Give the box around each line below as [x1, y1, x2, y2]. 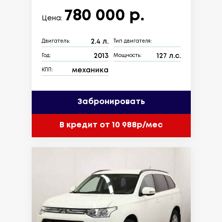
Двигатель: [41, 39, 70, 44]
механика [72, 67, 109, 73]
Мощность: [113, 54, 142, 58]
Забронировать [77, 98, 145, 106]
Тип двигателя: [113, 39, 152, 44]
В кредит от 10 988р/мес [59, 121, 163, 129]
